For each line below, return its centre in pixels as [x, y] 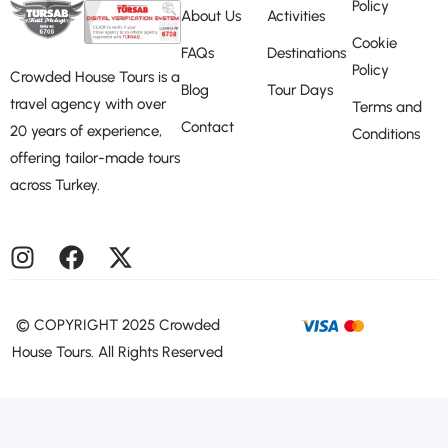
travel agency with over [88, 103]
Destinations [306, 52]
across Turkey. [55, 184]
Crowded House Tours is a [95, 76]
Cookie [375, 42]
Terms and [387, 106]
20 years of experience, [86, 130]
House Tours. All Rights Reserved [118, 351]
